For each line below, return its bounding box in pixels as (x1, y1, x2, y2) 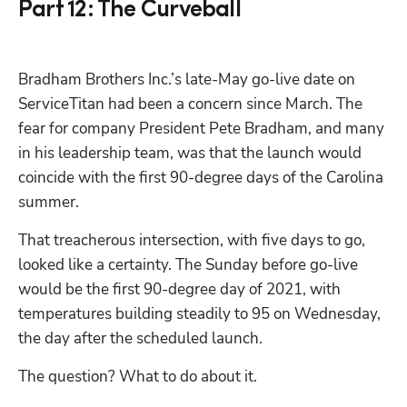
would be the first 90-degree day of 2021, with (18, 278, 341, 300)
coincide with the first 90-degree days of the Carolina (18, 166, 383, 188)
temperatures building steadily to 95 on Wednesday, (18, 303, 381, 324)
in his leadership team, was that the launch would (18, 142, 362, 164)
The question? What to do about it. (18, 365, 261, 387)
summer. (18, 191, 79, 213)
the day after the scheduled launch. (18, 327, 263, 349)
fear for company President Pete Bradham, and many (18, 117, 384, 139)
